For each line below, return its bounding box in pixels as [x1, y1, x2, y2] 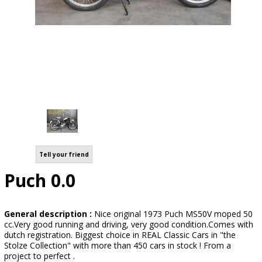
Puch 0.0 [4, 168, 75, 192]
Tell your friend [39, 150, 89, 158]
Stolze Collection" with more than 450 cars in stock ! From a [4, 240, 231, 251]
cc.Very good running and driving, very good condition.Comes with [4, 219, 253, 230]
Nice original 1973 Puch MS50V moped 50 [94, 208, 253, 219]
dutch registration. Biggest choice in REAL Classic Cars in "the [4, 229, 236, 240]
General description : [4, 208, 94, 219]
